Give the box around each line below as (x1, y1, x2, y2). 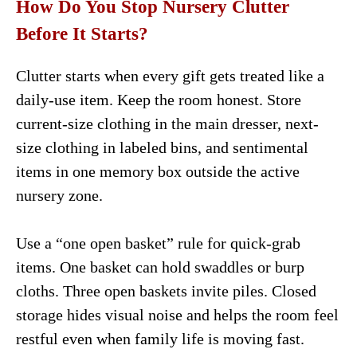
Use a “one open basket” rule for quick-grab (16, 233, 300, 252)
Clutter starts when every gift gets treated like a (16, 66, 324, 84)
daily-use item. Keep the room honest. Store (16, 90, 301, 108)
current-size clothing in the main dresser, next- (16, 114, 319, 132)
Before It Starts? (16, 23, 148, 44)
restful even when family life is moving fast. (16, 329, 304, 347)
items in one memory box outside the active (16, 162, 300, 180)
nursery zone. (16, 186, 103, 204)
